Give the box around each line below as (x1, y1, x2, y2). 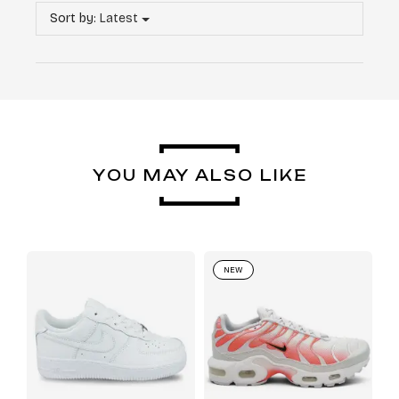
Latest (100, 11, 138, 27)
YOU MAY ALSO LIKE (92, 166, 307, 185)
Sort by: (50, 11, 96, 27)
